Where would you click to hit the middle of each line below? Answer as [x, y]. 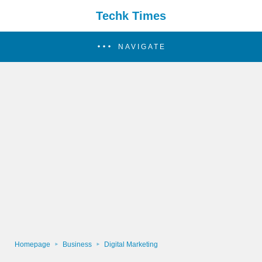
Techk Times [131, 16]
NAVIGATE [142, 47]
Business [77, 244]
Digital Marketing [131, 244]
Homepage [32, 244]
